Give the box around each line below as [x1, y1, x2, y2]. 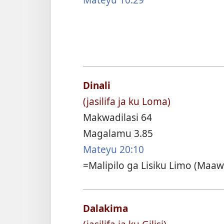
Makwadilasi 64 [83, 110, 152, 124]
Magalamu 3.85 [83, 126, 153, 140]
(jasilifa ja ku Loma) [83, 94, 170, 108]
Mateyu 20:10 [83, 142, 144, 156]
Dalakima [83, 201, 128, 215]
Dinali [83, 78, 110, 92]
